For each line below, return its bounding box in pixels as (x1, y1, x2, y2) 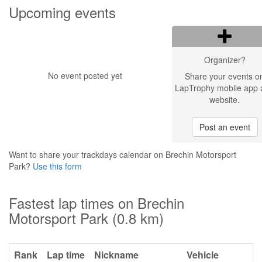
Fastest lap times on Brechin (9, 192, 184, 213)
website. (209, 94, 240, 105)
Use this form (33, 160, 82, 172)
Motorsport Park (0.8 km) (9, 208, 164, 228)
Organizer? (204, 54, 246, 65)
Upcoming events (9, 2, 116, 22)
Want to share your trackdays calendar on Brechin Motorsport (9, 149, 236, 160)
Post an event (199, 121, 250, 133)
